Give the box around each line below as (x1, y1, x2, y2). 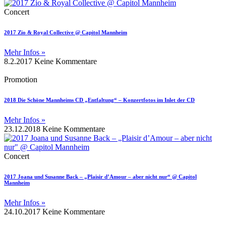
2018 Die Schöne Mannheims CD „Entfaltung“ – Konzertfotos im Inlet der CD (4, 96, 195, 103)
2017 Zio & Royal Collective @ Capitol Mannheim (4, 29, 127, 35)
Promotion (4, 75, 37, 84)
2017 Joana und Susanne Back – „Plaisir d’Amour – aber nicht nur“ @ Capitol (4, 173, 197, 180)
